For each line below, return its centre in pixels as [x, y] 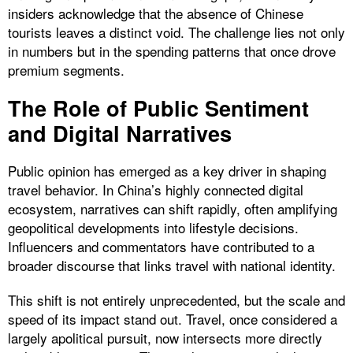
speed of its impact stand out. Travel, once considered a [173, 318]
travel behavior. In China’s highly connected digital [156, 189]
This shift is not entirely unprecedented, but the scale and [176, 299]
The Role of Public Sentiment [158, 107]
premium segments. [66, 69]
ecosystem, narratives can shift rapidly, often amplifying [173, 208]
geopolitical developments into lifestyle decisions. [153, 227]
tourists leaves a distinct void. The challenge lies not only [176, 32]
